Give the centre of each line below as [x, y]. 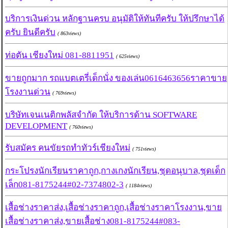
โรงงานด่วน [28, 92]
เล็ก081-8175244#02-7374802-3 [64, 185]
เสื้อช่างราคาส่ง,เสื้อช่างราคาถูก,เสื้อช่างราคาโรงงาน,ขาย [113, 208]
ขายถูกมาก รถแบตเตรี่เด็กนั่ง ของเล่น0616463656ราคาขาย [116, 78]
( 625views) [128, 56]
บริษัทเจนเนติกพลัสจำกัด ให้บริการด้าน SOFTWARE [101, 115]
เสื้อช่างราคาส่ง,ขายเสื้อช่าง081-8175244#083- [93, 221]
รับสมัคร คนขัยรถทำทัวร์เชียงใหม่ [68, 148]
